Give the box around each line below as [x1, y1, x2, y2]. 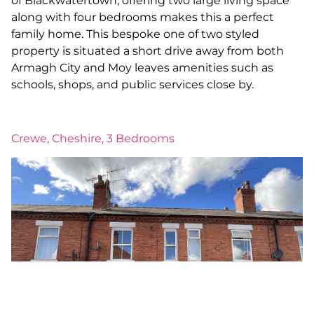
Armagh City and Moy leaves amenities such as [11, 61, 273, 75]
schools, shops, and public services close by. [11, 78, 254, 92]
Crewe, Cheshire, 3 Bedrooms [11, 131, 175, 145]
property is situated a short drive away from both [11, 44, 284, 58]
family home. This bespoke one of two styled [11, 27, 259, 41]
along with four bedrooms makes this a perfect [11, 11, 274, 25]
